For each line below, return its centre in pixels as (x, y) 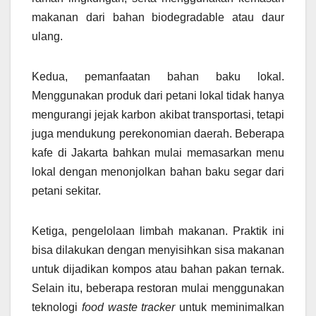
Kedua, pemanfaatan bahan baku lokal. (158, 77)
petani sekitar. (66, 191)
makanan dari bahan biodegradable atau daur (158, 18)
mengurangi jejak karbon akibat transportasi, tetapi (158, 115)
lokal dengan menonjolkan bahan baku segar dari (158, 172)
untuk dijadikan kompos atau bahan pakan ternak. (158, 269)
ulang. (47, 37)
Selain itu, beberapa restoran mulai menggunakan (158, 288)
